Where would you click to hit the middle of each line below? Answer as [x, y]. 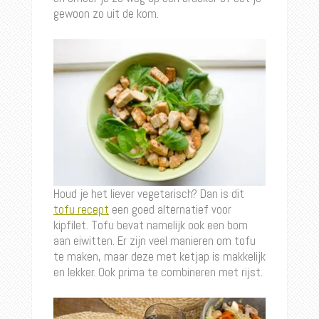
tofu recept [81, 209]
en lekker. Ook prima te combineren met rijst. [158, 272]
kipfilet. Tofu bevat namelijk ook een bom [150, 225]
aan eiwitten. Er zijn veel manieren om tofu [154, 240]
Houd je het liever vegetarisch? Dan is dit [148, 193]
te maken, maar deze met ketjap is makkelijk [159, 256]
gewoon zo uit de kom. [106, 14]
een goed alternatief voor [170, 209]
